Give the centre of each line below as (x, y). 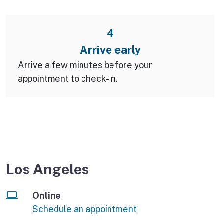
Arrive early (110, 49)
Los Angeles (47, 169)
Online (47, 195)
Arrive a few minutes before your (85, 65)
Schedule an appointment (84, 209)
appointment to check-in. (68, 78)
